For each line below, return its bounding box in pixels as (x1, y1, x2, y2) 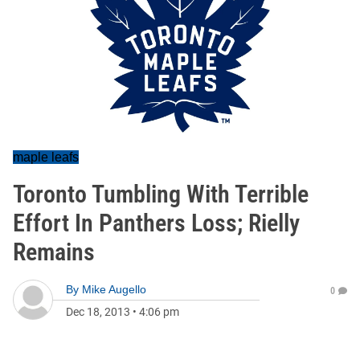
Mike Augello (82, 283, 146, 296)
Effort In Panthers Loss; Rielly (13, 209, 300, 237)
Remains (13, 238, 95, 266)
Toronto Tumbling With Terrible (13, 180, 309, 208)
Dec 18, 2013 (66, 305, 130, 318)
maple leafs (13, 150, 79, 164)
